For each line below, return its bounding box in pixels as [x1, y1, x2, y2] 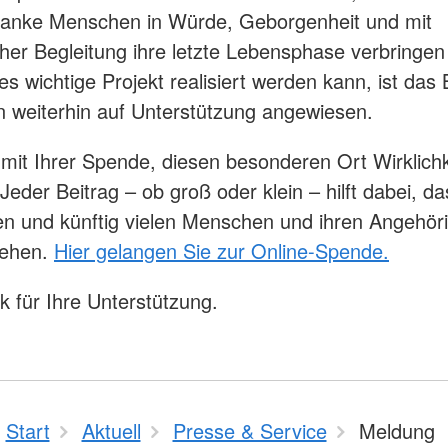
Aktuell [81, 416, 141, 445]
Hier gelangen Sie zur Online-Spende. [54, 235, 389, 265]
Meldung [358, 416, 435, 445]
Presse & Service [172, 416, 327, 445]
